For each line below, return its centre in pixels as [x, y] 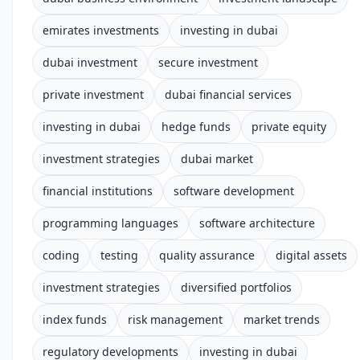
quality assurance [207, 255]
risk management [175, 319]
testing [119, 255]
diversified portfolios [236, 287]
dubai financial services [228, 94]
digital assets [311, 255]
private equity [289, 127]
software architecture [257, 223]
